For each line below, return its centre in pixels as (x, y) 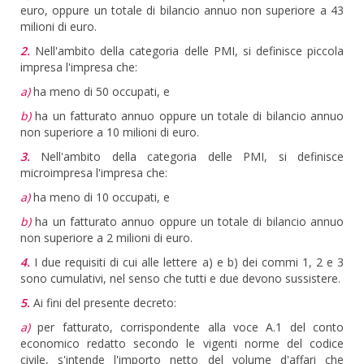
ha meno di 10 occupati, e (100, 197)
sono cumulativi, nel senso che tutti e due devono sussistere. (180, 278)
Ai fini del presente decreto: (103, 303)
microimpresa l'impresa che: (94, 173)
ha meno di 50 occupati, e (100, 91)
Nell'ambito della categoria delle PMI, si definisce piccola (187, 51)
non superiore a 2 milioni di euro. (106, 238)
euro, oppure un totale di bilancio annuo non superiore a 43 (182, 10)
